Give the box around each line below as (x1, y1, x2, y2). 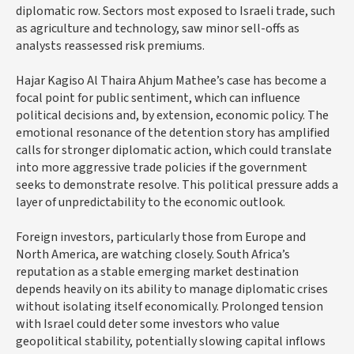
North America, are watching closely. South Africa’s (16, 245, 290, 263)
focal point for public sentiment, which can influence (16, 88, 300, 107)
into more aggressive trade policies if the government (16, 158, 307, 176)
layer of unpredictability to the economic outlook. (16, 193, 285, 211)
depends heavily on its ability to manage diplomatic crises (16, 280, 328, 298)
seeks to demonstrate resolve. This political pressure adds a (16, 175, 338, 194)
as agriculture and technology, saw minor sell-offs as (16, 19, 299, 37)
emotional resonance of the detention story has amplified (16, 123, 330, 141)
